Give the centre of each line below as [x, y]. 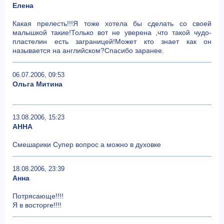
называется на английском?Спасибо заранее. [88, 50]
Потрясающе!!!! [38, 196]
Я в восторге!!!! [37, 205]
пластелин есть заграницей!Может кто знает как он [112, 41]
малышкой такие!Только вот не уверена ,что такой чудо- [112, 32]
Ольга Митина [37, 84]
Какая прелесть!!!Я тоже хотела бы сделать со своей [112, 23]
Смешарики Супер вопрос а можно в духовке [87, 144]
